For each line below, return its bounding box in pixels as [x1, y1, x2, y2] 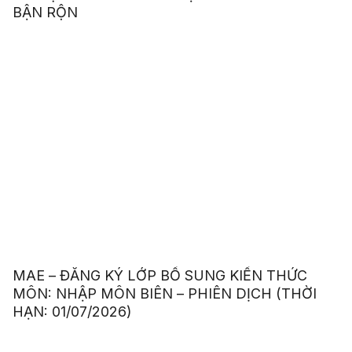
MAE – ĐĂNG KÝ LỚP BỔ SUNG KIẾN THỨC [12, 267, 307, 284]
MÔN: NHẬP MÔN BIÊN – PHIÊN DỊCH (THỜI [12, 285, 317, 302]
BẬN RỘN [12, 4, 78, 21]
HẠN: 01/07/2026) [12, 303, 132, 321]
